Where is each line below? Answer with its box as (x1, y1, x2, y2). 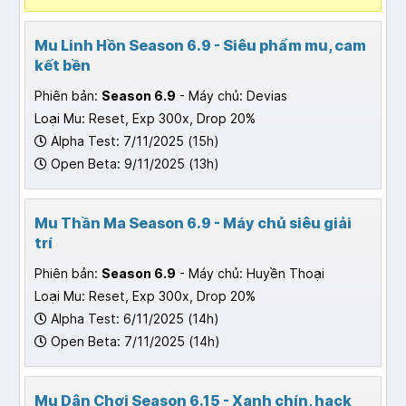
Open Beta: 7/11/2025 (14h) (47, 333, 220, 350)
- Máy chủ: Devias (176, 88, 287, 104)
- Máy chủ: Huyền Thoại (176, 266, 324, 282)
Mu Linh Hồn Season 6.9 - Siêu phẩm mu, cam (34, 36, 366, 55)
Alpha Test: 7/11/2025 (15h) (47, 133, 219, 150)
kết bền (34, 56, 91, 75)
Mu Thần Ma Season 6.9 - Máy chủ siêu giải (34, 214, 352, 233)
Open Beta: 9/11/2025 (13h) (47, 156, 219, 172)
